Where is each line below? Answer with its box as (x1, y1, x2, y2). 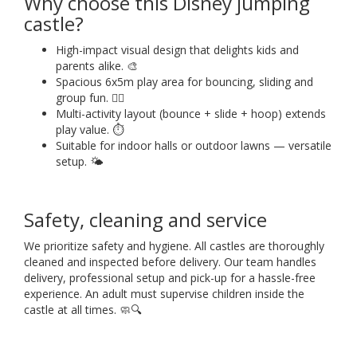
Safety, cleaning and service (24, 206, 267, 233)
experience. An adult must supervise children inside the (24, 286, 304, 302)
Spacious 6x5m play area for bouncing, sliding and (56, 74, 313, 90)
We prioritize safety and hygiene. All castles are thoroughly (24, 238, 324, 254)
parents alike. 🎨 (56, 58, 138, 74)
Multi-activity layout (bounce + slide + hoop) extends (56, 106, 326, 122)
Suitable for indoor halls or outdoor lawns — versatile (56, 138, 331, 154)
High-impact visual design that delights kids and (56, 42, 299, 58)
